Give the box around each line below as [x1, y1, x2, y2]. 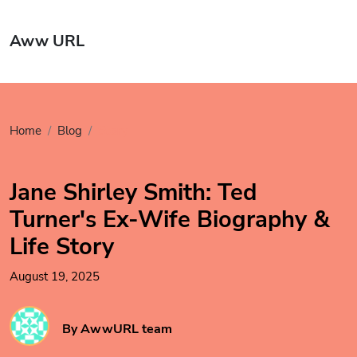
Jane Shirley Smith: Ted [10, 177, 257, 208]
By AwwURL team [62, 320, 172, 338]
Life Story [10, 231, 114, 262]
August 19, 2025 [10, 269, 100, 284]
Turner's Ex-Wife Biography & [10, 204, 330, 235]
